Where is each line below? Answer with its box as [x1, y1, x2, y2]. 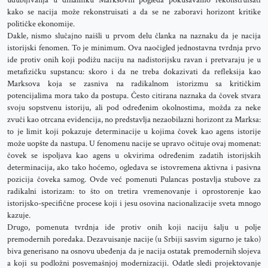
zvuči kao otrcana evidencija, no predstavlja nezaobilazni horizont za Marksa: [7, 114, 261, 125]
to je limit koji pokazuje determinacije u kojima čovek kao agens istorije [7, 126, 261, 137]
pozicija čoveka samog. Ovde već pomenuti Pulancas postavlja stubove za [7, 174, 261, 185]
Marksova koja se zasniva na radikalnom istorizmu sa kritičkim [7, 78, 261, 89]
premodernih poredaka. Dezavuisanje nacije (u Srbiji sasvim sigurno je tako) [7, 234, 261, 245]
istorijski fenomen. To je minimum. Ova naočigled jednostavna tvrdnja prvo [7, 42, 261, 53]
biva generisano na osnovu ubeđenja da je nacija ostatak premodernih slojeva [7, 246, 261, 257]
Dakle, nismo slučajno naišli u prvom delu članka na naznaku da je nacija [7, 31, 261, 41]
